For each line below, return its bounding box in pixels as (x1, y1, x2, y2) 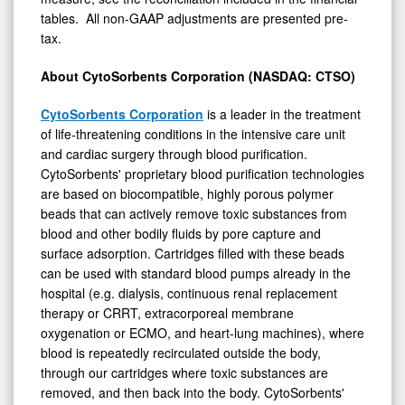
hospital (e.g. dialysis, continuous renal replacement (41, 284, 337, 303)
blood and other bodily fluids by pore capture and (41, 224, 321, 243)
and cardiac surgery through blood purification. (41, 145, 307, 164)
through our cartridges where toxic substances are (41, 363, 328, 382)
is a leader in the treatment (203, 105, 361, 124)
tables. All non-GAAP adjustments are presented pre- (41, 9, 348, 28)
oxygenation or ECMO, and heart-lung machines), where (41, 324, 364, 343)
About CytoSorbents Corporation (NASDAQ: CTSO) (41, 67, 355, 86)
